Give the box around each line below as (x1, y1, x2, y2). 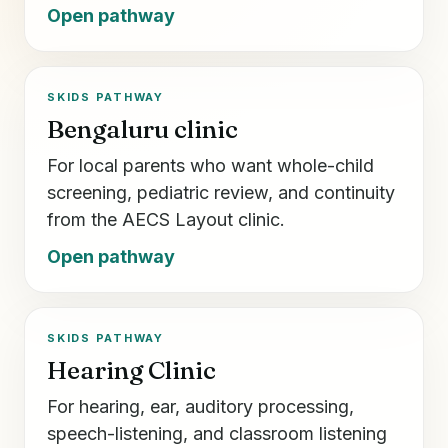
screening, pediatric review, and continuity (47, 181, 395, 203)
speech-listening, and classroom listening (47, 422, 387, 444)
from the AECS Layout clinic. (47, 208, 285, 230)
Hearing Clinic (47, 354, 216, 385)
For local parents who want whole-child (47, 154, 374, 176)
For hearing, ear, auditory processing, (47, 395, 354, 417)
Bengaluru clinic (47, 113, 238, 144)
